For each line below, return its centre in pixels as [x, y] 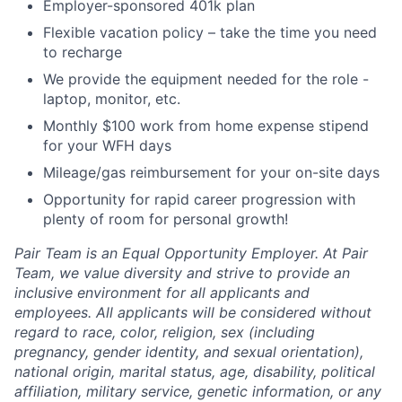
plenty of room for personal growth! [166, 218]
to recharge [83, 52]
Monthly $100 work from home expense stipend [206, 125]
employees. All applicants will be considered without [193, 312]
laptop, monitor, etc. [112, 98]
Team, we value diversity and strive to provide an [182, 272]
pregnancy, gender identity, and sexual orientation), [189, 351]
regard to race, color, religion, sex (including [165, 332]
